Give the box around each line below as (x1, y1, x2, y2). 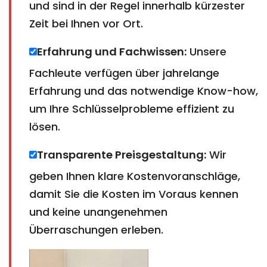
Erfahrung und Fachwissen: (37, 44, 187, 59)
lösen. (29, 119, 60, 134)
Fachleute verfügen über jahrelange (29, 65, 219, 80)
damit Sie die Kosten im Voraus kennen (29, 186, 238, 201)
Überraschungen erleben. (29, 222, 163, 237)
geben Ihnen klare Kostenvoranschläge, (29, 168, 240, 184)
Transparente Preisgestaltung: (37, 147, 206, 162)
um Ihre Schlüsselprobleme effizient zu (29, 101, 234, 116)
